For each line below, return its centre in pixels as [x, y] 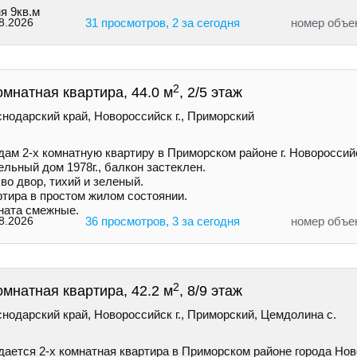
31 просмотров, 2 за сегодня [162, 23]
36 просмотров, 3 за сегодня [162, 222]
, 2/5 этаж [211, 93]
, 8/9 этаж [211, 291]
